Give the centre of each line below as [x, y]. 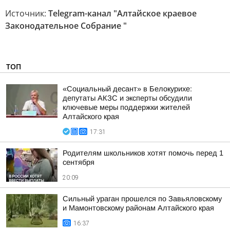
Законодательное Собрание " [66, 26]
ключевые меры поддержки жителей [126, 107]
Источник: [27, 13]
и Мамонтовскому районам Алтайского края [138, 208]
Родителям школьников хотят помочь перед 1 [143, 153]
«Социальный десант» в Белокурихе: [127, 89]
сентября [79, 162]
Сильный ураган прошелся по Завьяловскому [142, 199]
